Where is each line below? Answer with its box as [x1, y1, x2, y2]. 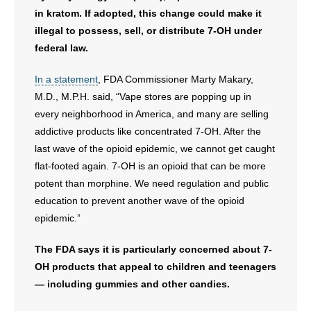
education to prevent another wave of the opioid [35, 195, 244, 206]
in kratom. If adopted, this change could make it [35, 8, 262, 19]
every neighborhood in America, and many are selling [35, 108, 269, 119]
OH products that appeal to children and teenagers [35, 261, 276, 272]
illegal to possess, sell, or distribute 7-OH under [35, 25, 262, 36]
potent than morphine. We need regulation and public [35, 178, 269, 189]
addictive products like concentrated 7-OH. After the [35, 126, 261, 137]
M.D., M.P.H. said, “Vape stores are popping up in [35, 91, 251, 102]
